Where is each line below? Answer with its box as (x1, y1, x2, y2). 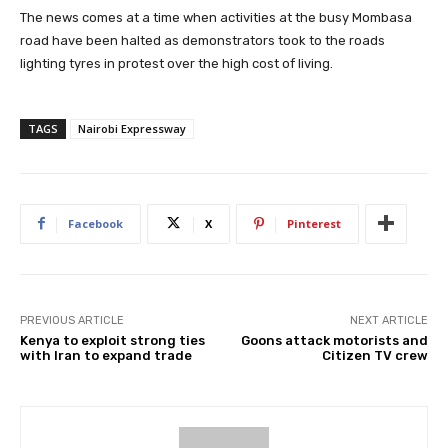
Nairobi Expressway (78, 120, 186, 136)
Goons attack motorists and (240, 332, 428, 348)
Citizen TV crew (321, 347, 428, 363)
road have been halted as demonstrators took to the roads (20, 32, 385, 48)
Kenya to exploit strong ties (20, 332, 205, 348)
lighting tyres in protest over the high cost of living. (20, 55, 333, 71)
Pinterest (287, 215, 341, 231)
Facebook (68, 215, 123, 231)
